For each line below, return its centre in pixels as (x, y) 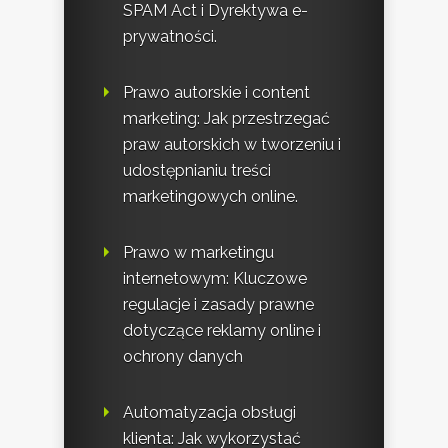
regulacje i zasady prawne (218, 304)
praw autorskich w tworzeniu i (232, 144)
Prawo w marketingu (198, 252)
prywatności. (170, 36)
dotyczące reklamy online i (222, 330)
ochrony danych (183, 356)
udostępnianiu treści (197, 170)
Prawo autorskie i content (216, 92)
